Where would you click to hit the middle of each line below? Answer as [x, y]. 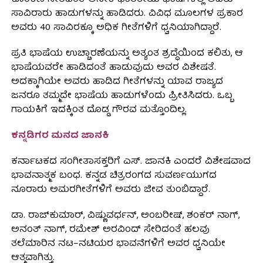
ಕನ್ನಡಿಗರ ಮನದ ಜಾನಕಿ [60, 136]
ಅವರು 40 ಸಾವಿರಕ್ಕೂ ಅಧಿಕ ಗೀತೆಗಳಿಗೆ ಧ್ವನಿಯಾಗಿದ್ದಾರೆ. [116, 28]
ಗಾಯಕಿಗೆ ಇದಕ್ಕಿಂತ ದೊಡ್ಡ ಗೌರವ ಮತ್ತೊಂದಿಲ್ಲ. [99, 111]
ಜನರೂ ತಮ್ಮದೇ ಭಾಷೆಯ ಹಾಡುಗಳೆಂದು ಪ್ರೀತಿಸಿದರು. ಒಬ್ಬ [122, 97]
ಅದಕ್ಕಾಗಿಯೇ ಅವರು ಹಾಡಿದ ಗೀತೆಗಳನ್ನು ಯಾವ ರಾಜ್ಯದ [117, 82]
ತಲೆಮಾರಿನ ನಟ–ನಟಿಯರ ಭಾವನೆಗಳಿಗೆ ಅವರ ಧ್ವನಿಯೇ [118, 245]
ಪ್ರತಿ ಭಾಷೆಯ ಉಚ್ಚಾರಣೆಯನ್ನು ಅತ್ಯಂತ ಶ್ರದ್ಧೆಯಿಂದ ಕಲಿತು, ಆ [127, 54]
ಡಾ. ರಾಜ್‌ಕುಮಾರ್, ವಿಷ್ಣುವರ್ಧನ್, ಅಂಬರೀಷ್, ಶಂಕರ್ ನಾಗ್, [125, 216]
